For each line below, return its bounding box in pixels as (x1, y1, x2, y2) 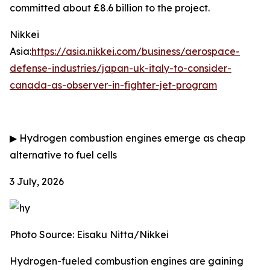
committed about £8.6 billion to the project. (10, 2, 210, 14)
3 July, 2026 (10, 175, 64, 187)
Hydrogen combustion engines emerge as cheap (17, 132, 246, 144)
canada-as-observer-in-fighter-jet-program (10, 79, 217, 91)
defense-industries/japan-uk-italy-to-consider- (10, 62, 231, 74)
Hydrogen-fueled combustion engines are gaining (10, 255, 243, 267)
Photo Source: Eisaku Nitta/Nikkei (10, 228, 169, 240)
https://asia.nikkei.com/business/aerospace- (31, 45, 240, 57)
